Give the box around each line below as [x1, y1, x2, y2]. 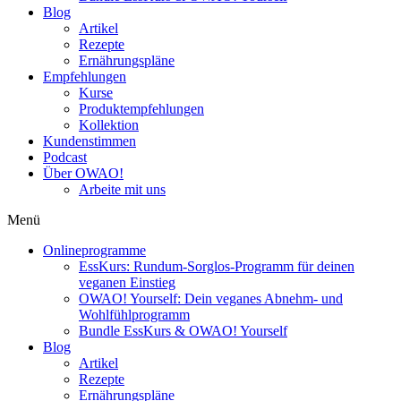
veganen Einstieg [79, 275, 175, 291]
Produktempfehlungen [79, 101, 204, 117]
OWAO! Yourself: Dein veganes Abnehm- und [79, 291, 343, 307]
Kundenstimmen [43, 133, 136, 149]
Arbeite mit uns [79, 182, 166, 198]
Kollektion [79, 117, 139, 133]
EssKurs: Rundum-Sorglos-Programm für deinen [79, 259, 354, 275]
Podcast [43, 149, 87, 166]
